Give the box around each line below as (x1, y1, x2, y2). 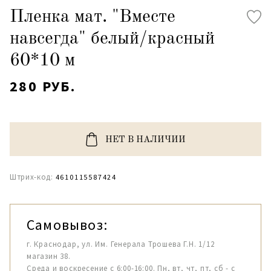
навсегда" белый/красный (10, 30, 215, 48)
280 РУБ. (10, 77, 76, 96)
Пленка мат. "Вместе (10, 8, 175, 26)
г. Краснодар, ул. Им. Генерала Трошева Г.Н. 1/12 (27, 239, 215, 249)
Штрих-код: (10, 172, 53, 182)
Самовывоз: (27, 215, 108, 234)
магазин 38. (27, 251, 71, 261)
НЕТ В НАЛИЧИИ (105, 135, 186, 145)
